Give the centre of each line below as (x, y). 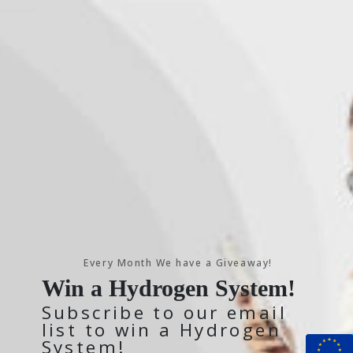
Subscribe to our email (164, 313)
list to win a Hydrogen (161, 330)
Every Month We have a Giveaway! (178, 263)
